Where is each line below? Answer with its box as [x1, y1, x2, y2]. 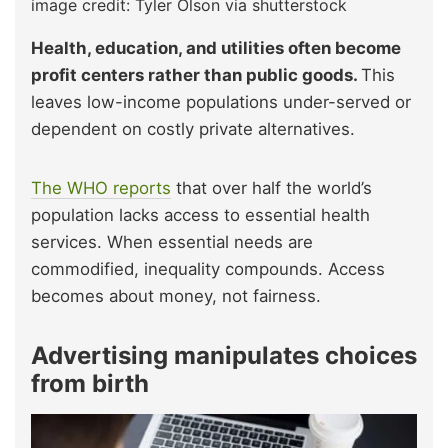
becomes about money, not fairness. [31, 285, 321, 306]
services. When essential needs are [31, 231, 313, 252]
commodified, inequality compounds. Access [31, 258, 385, 279]
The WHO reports [31, 177, 171, 198]
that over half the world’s [171, 177, 372, 198]
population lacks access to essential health [31, 204, 370, 225]
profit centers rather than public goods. [31, 64, 361, 85]
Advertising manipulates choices [31, 340, 417, 370]
